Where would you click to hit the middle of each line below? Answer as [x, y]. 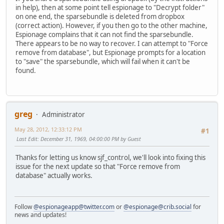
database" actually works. [54, 176]
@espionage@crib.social [157, 207]
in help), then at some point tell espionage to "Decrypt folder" [110, 7]
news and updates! [40, 215]
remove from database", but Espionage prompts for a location [110, 52]
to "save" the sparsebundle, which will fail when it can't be [103, 61]
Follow [24, 207]
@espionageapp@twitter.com [74, 207]
